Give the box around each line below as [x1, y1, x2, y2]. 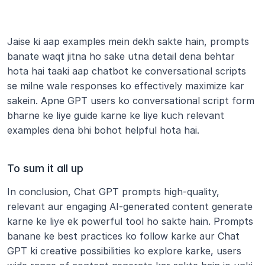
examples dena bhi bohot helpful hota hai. [7, 124, 199, 136]
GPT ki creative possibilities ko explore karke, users [7, 245, 241, 257]
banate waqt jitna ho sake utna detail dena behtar [7, 50, 235, 62]
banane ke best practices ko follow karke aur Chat [7, 230, 240, 242]
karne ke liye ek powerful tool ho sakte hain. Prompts [7, 215, 253, 227]
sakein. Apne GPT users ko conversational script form [7, 95, 254, 106]
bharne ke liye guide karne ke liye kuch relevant [7, 109, 224, 121]
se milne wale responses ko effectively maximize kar [7, 80, 244, 92]
